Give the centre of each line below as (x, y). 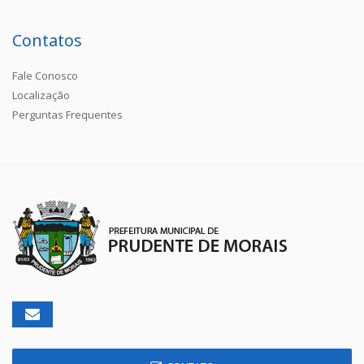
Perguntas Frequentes (67, 114)
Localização (41, 95)
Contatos (47, 40)
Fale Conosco (45, 75)
